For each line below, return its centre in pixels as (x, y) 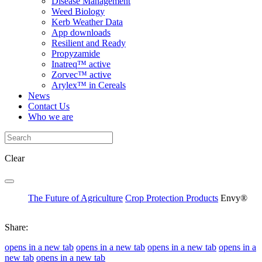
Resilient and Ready (89, 43)
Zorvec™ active (81, 75)
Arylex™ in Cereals (89, 85)
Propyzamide (76, 54)
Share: (16, 227)
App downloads (81, 32)
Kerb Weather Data (87, 22)
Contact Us (49, 106)
